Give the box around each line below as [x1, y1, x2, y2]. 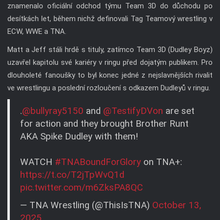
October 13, [152, 200, 201, 211]
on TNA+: [141, 156, 182, 167]
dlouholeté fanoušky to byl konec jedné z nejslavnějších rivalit [7, 70, 213, 80]
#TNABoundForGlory [55, 156, 141, 167]
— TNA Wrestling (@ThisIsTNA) [20, 200, 152, 211]
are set [163, 105, 194, 116]
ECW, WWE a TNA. [7, 27, 66, 36]
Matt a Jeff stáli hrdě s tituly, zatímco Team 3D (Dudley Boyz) [7, 45, 213, 54]
